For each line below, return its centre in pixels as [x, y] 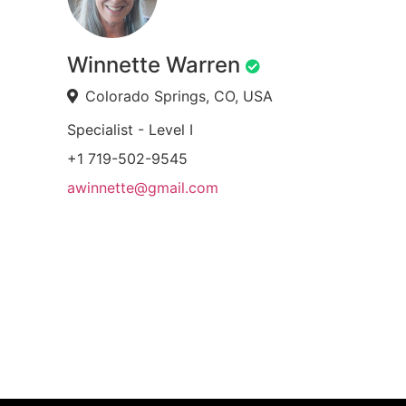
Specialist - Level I [130, 130]
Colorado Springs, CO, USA [179, 96]
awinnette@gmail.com [142, 188]
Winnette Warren [153, 65]
